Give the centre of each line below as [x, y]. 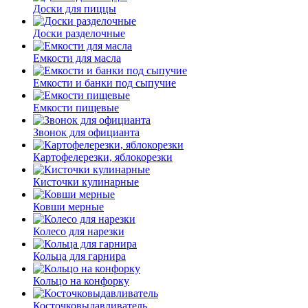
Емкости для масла [77, 58]
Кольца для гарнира [79, 256]
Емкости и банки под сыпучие [104, 82]
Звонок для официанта [86, 132]
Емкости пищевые [76, 107]
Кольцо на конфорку [81, 280]
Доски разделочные [79, 33]
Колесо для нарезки [79, 231]
